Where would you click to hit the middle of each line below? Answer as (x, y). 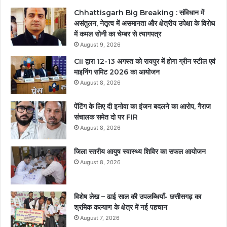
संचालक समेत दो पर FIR (106, 117)
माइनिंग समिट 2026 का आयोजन (117, 72)
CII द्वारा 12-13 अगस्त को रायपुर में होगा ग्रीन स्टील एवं (145, 62)
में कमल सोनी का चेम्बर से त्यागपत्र (118, 34)
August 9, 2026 (100, 45)
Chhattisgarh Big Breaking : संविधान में (139, 13)
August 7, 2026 (100, 218)
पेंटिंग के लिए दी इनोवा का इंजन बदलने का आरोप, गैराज (142, 107)
